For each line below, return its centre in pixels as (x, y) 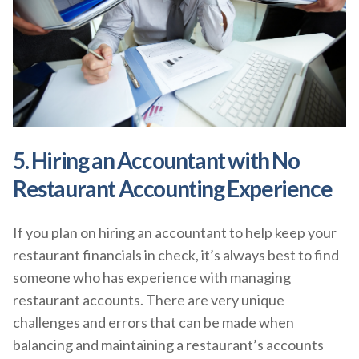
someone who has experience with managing (152, 277)
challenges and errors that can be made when (153, 322)
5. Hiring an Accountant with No (156, 160)
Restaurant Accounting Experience (173, 188)
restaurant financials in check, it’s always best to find (176, 254)
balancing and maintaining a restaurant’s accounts (168, 344)
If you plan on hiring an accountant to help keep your (175, 232)
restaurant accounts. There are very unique (149, 299)
